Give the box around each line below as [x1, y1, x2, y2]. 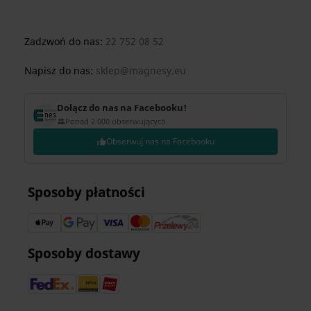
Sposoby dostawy [28, 244, 140, 262]
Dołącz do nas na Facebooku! [57, 101, 187, 114]
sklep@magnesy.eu [96, 63, 186, 77]
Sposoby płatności [28, 183, 145, 201]
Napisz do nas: [24, 63, 96, 77]
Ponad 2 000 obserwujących [65, 115, 166, 126]
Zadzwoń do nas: [24, 34, 106, 48]
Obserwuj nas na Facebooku [106, 135, 215, 147]
